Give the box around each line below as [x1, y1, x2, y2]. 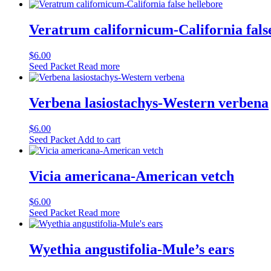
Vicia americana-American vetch [29, 168, 234, 184]
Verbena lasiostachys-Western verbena [29, 95, 269, 111]
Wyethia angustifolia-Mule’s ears [29, 241, 234, 257]
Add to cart [77, 134, 120, 145]
